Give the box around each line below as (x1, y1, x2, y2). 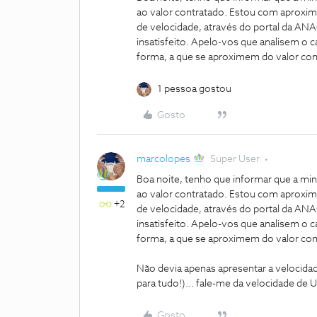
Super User (210, 154, 260, 164)
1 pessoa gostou (157, 84, 231, 94)
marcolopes (137, 154, 190, 164)
